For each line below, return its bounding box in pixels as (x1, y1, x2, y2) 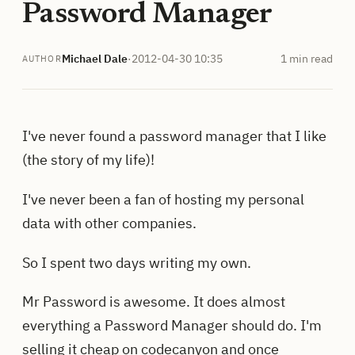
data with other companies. (22, 213, 197, 232)
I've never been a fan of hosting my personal (22, 189, 304, 208)
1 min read (281, 51, 333, 66)
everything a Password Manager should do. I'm (22, 316, 322, 335)
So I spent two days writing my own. (22, 253, 251, 272)
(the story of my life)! (22, 150, 155, 169)
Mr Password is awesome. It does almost (22, 292, 285, 311)
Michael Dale (61, 51, 128, 66)
